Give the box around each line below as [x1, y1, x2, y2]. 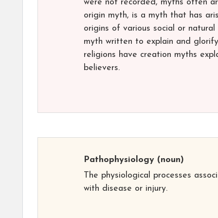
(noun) [154, 155, 184, 164]
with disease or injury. [84, 183, 167, 193]
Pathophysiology [84, 155, 154, 164]
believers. [84, 63, 120, 73]
